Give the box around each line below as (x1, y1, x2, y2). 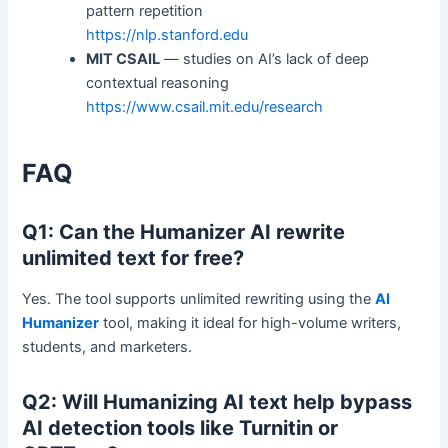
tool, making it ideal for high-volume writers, (99, 313, 402, 332)
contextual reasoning (86, 74, 230, 93)
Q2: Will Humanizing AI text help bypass (22, 389, 413, 414)
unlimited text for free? (22, 245, 245, 270)
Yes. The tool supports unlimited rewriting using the (22, 289, 376, 308)
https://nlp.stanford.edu (86, 26, 249, 45)
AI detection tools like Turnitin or (22, 415, 339, 440)
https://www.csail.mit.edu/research (86, 98, 324, 117)
